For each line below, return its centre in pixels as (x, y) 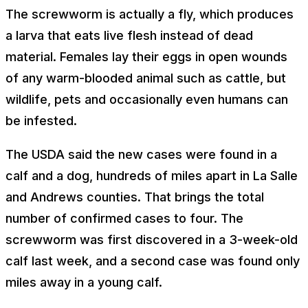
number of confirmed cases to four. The (124, 218)
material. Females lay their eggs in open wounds (146, 56)
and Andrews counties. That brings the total (135, 197)
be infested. (41, 120)
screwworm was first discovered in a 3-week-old (152, 239)
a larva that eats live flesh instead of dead (129, 35)
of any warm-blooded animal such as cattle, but (146, 78)
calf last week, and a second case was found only (153, 261)
